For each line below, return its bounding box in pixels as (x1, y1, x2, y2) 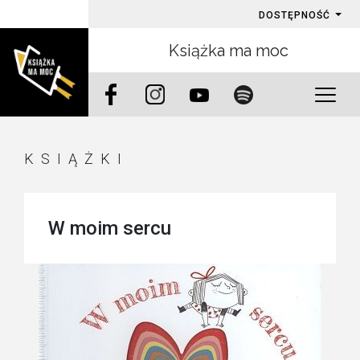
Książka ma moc (168, 41, 288, 60)
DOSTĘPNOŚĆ (259, 10, 333, 21)
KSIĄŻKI (24, 150, 129, 167)
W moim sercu (48, 217, 171, 239)
